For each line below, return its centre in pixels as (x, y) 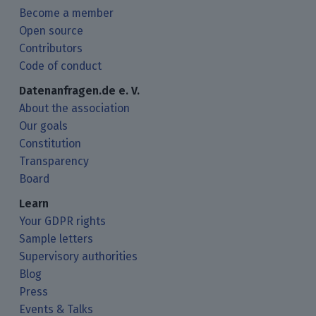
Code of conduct (61, 66)
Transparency (54, 161)
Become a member (67, 13)
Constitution (50, 143)
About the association (75, 108)
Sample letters (56, 238)
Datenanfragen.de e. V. (80, 90)
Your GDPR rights (63, 221)
